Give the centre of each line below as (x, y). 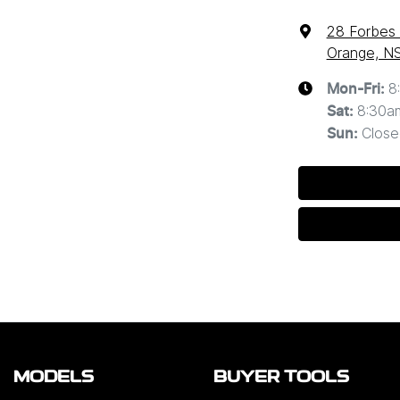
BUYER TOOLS (281, 379)
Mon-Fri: (357, 89)
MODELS (53, 379)
